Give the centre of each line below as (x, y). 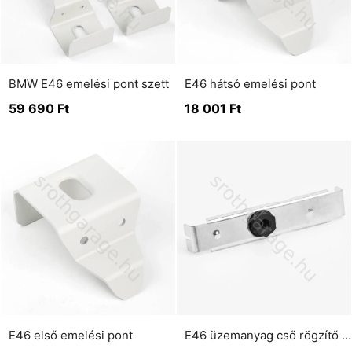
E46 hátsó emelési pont (250, 83)
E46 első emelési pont (71, 335)
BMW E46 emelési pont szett (89, 83)
